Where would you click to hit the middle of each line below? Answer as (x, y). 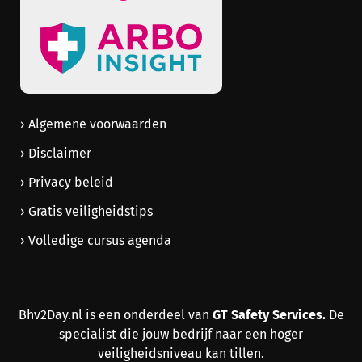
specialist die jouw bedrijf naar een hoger (181, 334)
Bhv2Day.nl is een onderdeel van (115, 315)
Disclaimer (60, 153)
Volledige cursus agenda (100, 240)
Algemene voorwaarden (97, 124)
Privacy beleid (71, 182)
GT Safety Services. (269, 314)
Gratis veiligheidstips (90, 211)
